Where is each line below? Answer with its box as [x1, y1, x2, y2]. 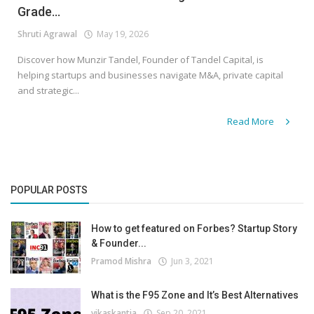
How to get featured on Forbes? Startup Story [91, 223, 297, 235]
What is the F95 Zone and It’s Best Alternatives [91, 289, 299, 301]
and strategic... [18, 84, 79, 97]
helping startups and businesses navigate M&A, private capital [18, 69, 283, 82]
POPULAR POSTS [11, 184, 88, 196]
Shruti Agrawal [18, 28, 77, 41]
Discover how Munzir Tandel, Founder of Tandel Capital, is [18, 53, 264, 67]
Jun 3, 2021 [167, 255, 214, 268]
